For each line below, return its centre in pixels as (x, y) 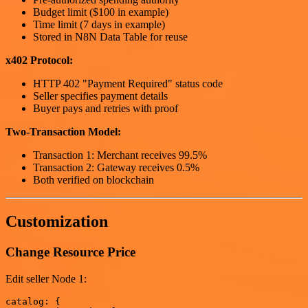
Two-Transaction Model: (63, 132)
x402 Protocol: (39, 60)
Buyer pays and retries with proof (106, 109)
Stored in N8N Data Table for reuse (110, 37)
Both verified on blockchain (93, 180)
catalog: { (33, 301)
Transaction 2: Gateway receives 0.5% (116, 168)
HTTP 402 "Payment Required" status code (128, 84)
